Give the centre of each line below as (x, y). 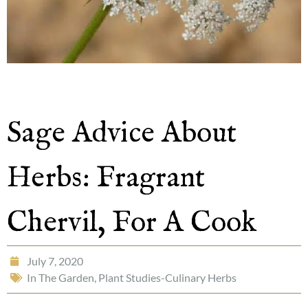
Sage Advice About (122, 134)
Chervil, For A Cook (132, 223)
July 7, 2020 (55, 261)
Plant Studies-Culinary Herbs (167, 277)
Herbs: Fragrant (106, 178)
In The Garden (60, 277)
